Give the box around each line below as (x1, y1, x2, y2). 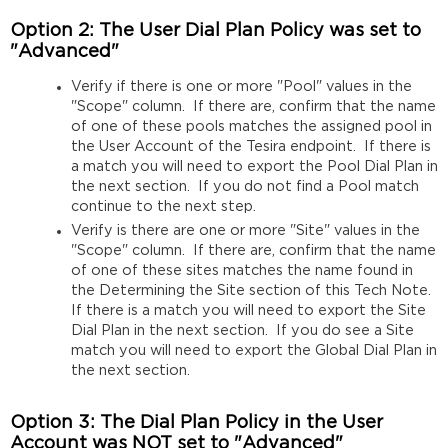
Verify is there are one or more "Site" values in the (70, 223, 420, 237)
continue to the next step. (70, 200, 260, 214)
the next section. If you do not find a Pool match (70, 180, 419, 194)
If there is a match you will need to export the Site (70, 303, 426, 317)
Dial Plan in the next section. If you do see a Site (70, 323, 414, 337)
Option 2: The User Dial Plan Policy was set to (10, 21, 422, 40)
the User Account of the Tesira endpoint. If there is (70, 140, 431, 154)
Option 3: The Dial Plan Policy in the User (10, 413, 384, 432)
